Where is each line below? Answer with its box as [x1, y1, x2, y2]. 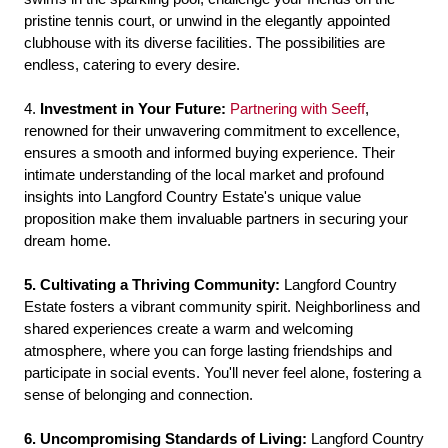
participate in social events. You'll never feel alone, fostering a [24, 365, 421, 381]
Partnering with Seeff [230, 101, 365, 117]
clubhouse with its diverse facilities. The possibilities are [24, 35, 385, 51]
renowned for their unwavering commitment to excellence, [24, 123, 400, 139]
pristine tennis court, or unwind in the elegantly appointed [24, 13, 390, 29]
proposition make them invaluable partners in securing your [24, 211, 408, 227]
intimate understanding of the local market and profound [24, 167, 384, 183]
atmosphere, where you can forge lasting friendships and [24, 343, 392, 359]
